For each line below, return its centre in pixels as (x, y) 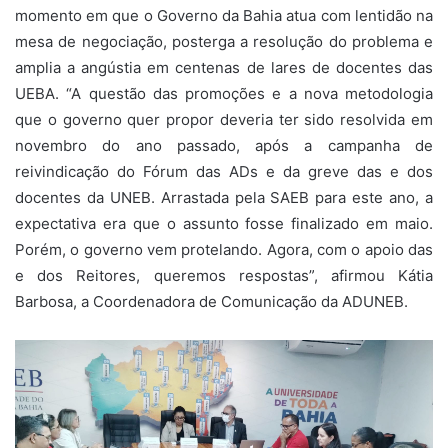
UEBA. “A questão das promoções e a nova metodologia (224, 93)
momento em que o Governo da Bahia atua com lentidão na (224, 15)
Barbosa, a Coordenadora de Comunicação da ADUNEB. (211, 301)
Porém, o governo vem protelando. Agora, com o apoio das (224, 249)
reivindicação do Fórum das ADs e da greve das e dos (224, 171)
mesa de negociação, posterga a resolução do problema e (224, 41)
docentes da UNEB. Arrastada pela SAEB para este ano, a (224, 197)
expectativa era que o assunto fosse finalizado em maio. (224, 223)
